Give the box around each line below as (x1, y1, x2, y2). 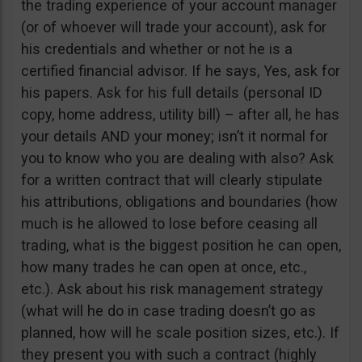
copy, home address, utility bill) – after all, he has (21, 106, 339, 124)
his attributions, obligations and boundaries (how (21, 193, 338, 211)
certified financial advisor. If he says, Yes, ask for (21, 62, 340, 80)
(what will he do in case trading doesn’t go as (21, 302, 316, 320)
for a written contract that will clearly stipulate (21, 171, 322, 189)
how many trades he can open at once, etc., (21, 259, 306, 276)
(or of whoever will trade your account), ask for (21, 19, 326, 36)
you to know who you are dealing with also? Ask (21, 149, 334, 167)
